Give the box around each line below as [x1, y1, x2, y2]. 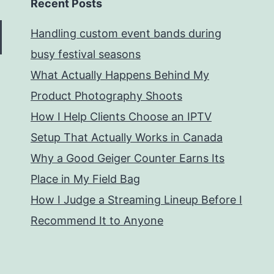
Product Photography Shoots [31, 89, 182, 103]
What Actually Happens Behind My [31, 68, 209, 82]
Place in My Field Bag [31, 172, 140, 186]
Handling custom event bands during [31, 27, 221, 40]
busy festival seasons [31, 48, 141, 61]
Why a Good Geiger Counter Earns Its [31, 152, 224, 165]
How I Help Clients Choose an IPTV [31, 110, 212, 124]
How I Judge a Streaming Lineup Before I [31, 193, 242, 207]
